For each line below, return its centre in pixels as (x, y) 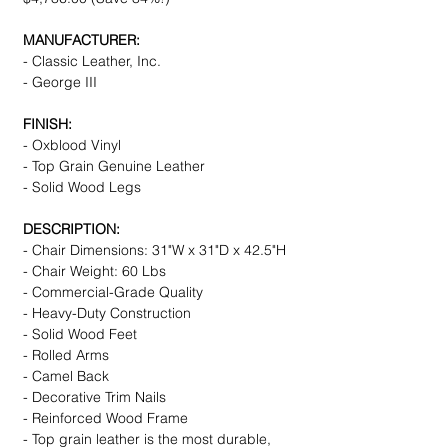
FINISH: (47, 124)
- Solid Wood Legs (82, 187)
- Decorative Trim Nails (94, 397)
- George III (60, 82)
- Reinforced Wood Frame (105, 418)
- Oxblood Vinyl (72, 145)
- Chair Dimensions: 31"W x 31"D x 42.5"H (154, 250)
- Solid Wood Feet (80, 334)
